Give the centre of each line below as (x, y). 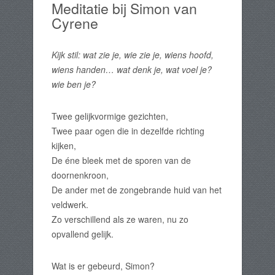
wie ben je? (74, 84)
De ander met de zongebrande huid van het (137, 190)
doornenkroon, (80, 175)
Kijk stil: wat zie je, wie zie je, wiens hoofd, (133, 55)
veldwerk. (70, 205)
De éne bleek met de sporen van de (121, 161)
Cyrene (75, 23)
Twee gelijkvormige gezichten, (110, 116)
